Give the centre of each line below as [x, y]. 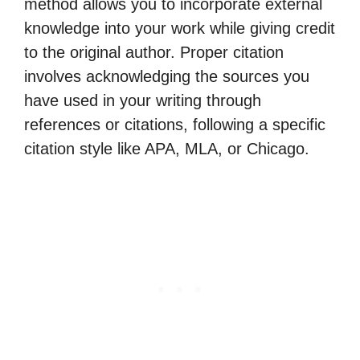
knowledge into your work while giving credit [180, 28]
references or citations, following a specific [175, 125]
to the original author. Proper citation [154, 52]
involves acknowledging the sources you [167, 76]
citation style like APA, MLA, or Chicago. [167, 149]
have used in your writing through [143, 100]
